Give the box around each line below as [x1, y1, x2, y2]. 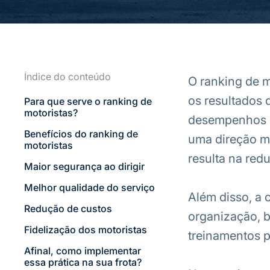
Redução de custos [24, 202, 112, 215]
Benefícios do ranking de [24, 128, 138, 140]
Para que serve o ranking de [24, 95, 152, 107]
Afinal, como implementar [24, 245, 141, 257]
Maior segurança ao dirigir [24, 160, 145, 172]
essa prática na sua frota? [24, 256, 142, 268]
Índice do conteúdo [24, 71, 111, 83]
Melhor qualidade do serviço [24, 181, 155, 193]
